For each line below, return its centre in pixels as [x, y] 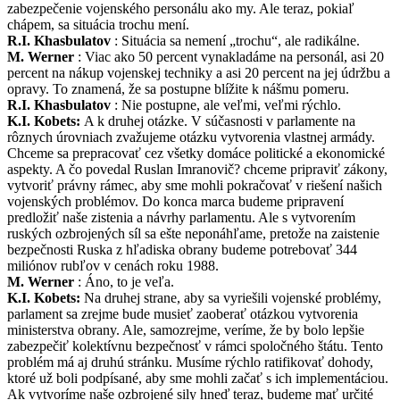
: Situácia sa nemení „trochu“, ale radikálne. [235, 40]
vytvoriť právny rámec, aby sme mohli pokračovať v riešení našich [195, 185]
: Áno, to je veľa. [124, 281]
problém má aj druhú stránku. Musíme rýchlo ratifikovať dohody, [190, 362]
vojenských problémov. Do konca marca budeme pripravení [175, 201]
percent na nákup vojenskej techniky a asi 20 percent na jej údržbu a [199, 72]
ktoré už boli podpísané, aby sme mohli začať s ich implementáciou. [198, 378]
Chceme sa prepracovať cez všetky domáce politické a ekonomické [196, 153]
